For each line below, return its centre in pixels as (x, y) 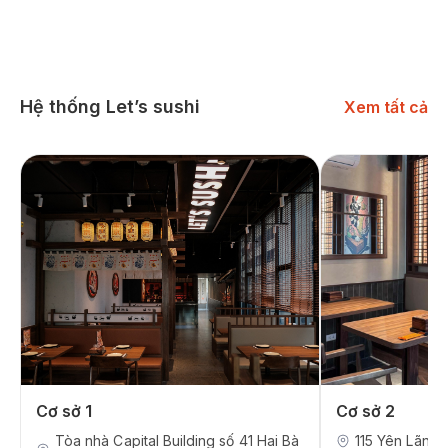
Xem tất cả (386, 107)
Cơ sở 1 (64, 411)
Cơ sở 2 (365, 411)
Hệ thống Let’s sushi (110, 107)
